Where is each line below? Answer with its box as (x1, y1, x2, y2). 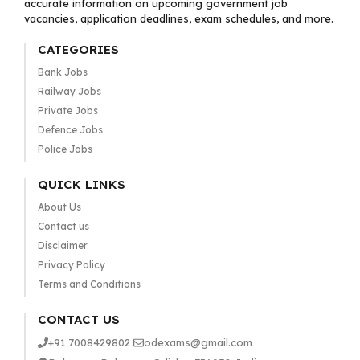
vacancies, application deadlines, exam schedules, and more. (24, 12, 333, 25)
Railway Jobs (37, 85, 101, 97)
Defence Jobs (37, 124, 103, 136)
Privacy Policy (37, 259, 105, 271)
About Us (37, 201, 81, 213)
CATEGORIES (37, 42, 119, 57)
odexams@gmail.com (143, 336, 252, 349)
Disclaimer (37, 239, 88, 252)
